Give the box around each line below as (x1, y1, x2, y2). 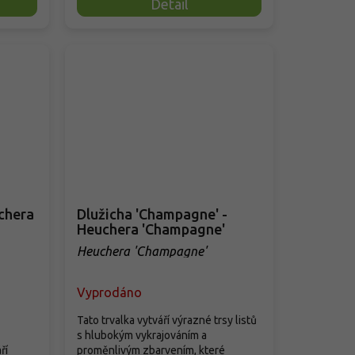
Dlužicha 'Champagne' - (77, 205, 228, 222)
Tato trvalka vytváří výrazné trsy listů (77, 313, 258, 326)
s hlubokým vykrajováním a (77, 328, 208, 342)
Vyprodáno (77, 284, 143, 300)
